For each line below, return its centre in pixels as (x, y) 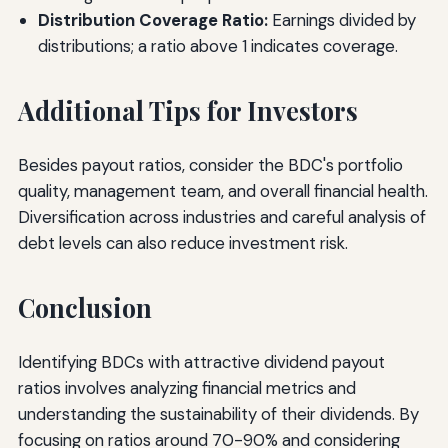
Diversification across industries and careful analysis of (221, 216)
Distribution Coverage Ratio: (152, 20)
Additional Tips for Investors (187, 111)
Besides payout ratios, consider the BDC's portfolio (210, 164)
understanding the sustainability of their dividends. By (218, 413)
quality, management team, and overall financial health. (222, 190)
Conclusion (84, 307)
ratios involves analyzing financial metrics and (186, 387)
